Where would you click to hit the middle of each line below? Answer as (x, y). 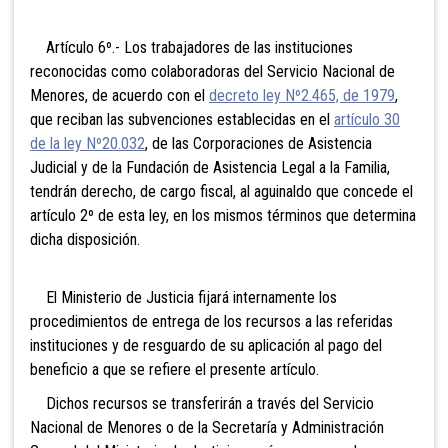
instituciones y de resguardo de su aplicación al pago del (206, 345)
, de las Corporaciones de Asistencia (258, 143)
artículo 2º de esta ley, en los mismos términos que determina (223, 215)
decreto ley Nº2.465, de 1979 (302, 95)
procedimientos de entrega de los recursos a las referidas (211, 321)
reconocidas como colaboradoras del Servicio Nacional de (212, 71)
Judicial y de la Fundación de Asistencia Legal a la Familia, (210, 167)
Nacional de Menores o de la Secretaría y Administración (207, 427)
